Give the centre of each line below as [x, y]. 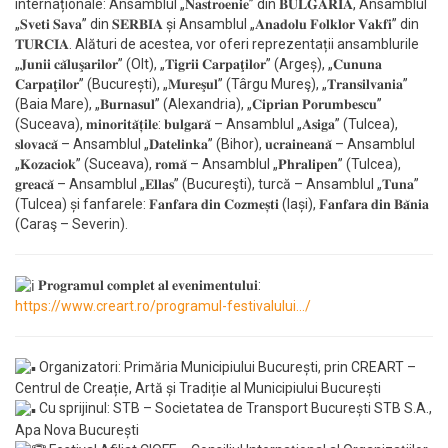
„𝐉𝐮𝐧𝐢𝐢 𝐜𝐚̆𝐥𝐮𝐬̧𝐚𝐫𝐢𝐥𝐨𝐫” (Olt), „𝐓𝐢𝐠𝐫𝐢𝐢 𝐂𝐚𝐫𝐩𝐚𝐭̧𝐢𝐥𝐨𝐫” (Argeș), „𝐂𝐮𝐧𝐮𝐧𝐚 [198, 63]
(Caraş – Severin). [71, 223]
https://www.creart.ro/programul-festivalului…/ [163, 306]
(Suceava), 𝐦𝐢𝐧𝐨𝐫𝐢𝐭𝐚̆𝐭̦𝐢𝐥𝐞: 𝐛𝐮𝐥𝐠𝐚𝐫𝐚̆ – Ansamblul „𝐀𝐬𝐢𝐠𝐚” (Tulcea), [206, 123]
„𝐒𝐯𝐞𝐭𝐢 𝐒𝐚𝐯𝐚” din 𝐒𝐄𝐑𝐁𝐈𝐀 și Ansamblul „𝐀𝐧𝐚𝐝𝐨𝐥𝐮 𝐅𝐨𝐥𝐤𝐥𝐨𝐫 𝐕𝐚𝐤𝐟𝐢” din [217, 23]
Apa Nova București [77, 429]
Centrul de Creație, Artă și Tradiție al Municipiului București [198, 388]
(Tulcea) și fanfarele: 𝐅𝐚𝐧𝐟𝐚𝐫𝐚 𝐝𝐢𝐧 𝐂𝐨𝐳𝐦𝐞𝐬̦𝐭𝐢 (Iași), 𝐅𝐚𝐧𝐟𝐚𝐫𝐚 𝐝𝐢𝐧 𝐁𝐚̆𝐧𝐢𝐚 [222, 203]
